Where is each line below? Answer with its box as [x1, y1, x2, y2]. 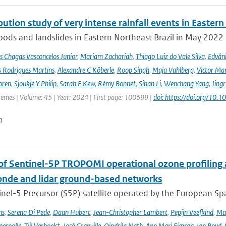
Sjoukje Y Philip [14, 79, 56, 88]
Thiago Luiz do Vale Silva [135, 51, 205, 61]
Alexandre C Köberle [57, 65, 114, 75]
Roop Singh [117, 65, 149, 75]
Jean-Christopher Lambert [93, 207, 167, 217]
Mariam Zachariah [80, 51, 133, 61]
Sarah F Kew [59, 79, 95, 88]
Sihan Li [138, 79, 161, 88]
